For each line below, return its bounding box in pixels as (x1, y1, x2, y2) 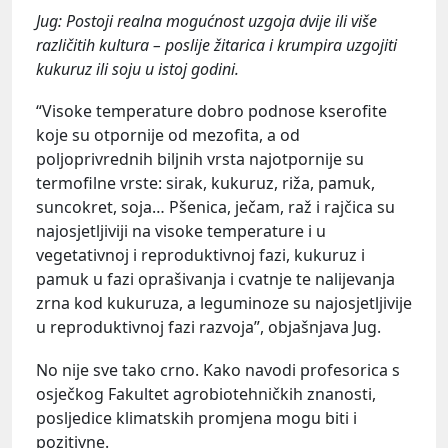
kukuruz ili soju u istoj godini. (36, 57, 239, 80)
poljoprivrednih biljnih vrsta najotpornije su (36, 147, 364, 170)
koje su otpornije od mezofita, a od (36, 123, 300, 146)
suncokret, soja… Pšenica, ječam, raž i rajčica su (36, 195, 395, 218)
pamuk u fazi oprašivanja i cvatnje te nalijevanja (36, 267, 395, 290)
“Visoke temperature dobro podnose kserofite (36, 99, 387, 122)
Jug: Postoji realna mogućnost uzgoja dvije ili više (36, 9, 377, 32)
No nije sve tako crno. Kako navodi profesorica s (36, 358, 400, 381)
